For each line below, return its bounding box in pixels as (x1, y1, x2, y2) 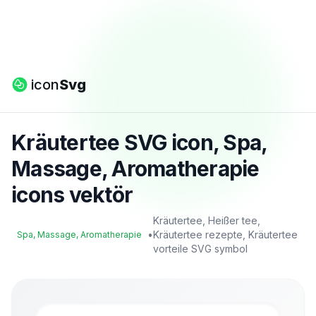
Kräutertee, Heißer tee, (153, 214, 260, 226)
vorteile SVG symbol (153, 243, 248, 255)
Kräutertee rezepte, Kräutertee (153, 229, 298, 241)
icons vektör (11, 182, 133, 207)
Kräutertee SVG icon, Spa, (11, 130, 267, 155)
